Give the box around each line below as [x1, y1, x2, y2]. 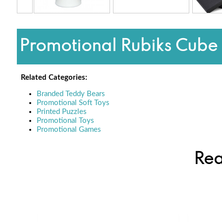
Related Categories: [18, 73, 87, 81]
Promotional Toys [36, 116, 94, 124]
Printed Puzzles [36, 108, 87, 115]
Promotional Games [36, 125, 101, 133]
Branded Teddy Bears [36, 90, 105, 98]
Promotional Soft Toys [36, 99, 110, 107]
